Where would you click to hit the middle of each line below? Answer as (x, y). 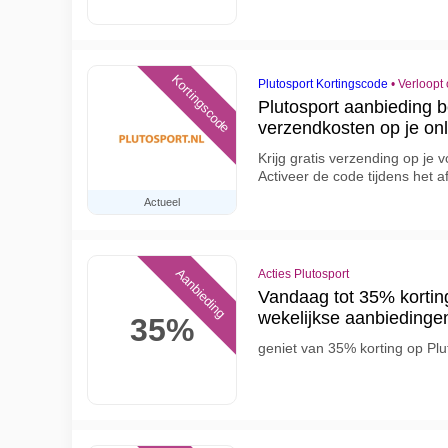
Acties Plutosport (303, 274)
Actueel (162, 202)
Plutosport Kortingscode (323, 84)
